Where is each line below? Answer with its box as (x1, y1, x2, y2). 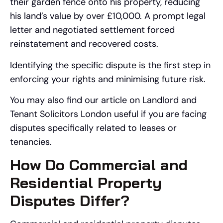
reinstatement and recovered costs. (10, 38, 158, 50)
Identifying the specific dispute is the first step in (10, 59, 211, 71)
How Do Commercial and (10, 155, 188, 175)
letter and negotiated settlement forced (10, 24, 175, 36)
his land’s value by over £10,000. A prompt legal (10, 10, 206, 22)
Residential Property (10, 173, 162, 193)
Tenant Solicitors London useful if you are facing (10, 108, 207, 120)
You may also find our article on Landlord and (10, 94, 197, 106)
